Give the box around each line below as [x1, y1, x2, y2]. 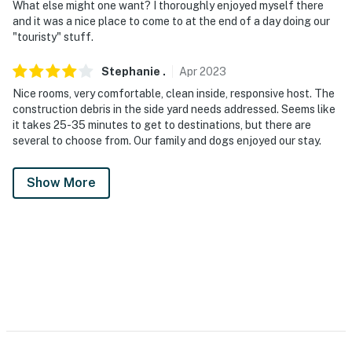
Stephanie [101, 65, 160, 79]
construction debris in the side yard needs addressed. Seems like [13, 103, 335, 116]
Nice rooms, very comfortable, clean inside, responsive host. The [13, 87, 335, 101]
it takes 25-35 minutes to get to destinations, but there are [13, 119, 311, 132]
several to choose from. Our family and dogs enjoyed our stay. [13, 134, 321, 148]
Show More [27, 175, 96, 191]
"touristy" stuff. [13, 31, 93, 44]
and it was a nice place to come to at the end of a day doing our [13, 15, 330, 28]
